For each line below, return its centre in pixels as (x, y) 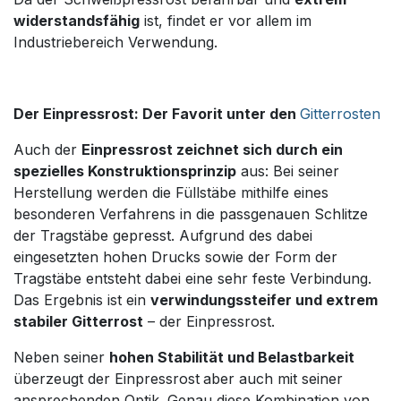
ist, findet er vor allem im (226, 21)
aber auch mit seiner (273, 379)
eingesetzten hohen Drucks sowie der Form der (175, 257)
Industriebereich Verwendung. (115, 43)
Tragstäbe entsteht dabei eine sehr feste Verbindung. (192, 279)
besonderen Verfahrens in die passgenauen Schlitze (191, 214)
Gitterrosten (340, 114)
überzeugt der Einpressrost (107, 379)
